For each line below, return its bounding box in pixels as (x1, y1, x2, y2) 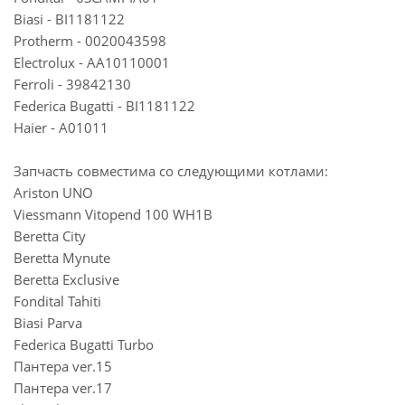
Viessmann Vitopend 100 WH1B (14, 205, 212, 223)
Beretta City (14, 227, 86, 245)
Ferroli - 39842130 (14, 75, 131, 93)
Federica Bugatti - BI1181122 (14, 97, 195, 115)
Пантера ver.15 (14, 357, 112, 375)
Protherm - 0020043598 (14, 32, 166, 50)
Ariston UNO (14, 184, 93, 202)
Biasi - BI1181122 (14, 10, 125, 28)
